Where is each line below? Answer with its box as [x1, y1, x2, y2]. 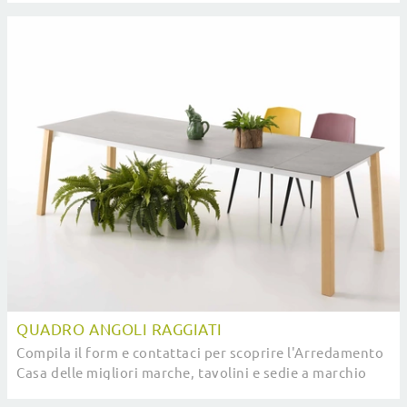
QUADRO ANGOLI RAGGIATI [16, 321, 223, 338]
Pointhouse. [16, 385, 98, 402]
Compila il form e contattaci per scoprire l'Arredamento [16, 345, 384, 362]
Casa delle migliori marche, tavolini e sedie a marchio [16, 365, 367, 382]
